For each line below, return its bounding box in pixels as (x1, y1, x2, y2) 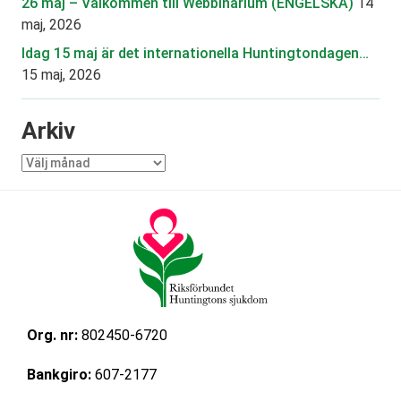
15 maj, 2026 (21, 66, 101, 84)
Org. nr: (27, 327, 78, 345)
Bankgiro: (27, 366, 91, 384)
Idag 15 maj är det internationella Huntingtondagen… (21, 45, 369, 63)
